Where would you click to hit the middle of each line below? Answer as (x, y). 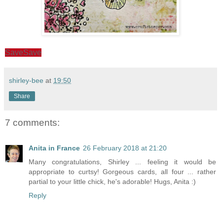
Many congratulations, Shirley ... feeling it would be (122, 162)
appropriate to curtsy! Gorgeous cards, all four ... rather (122, 172)
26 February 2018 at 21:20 (125, 148)
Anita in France (54, 148)
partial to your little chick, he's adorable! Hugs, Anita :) (112, 182)
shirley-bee (26, 80)
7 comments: (32, 122)
